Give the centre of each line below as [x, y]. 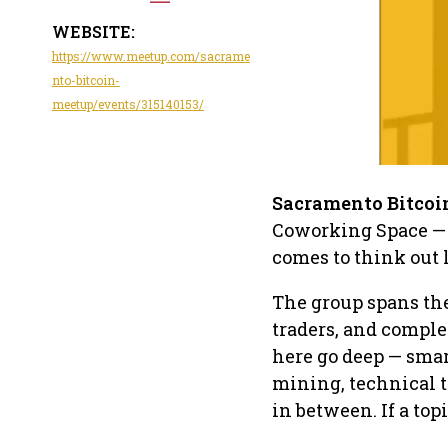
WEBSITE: [93, 31]
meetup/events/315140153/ [128, 103]
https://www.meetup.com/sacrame [151, 55]
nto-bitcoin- [86, 79]
